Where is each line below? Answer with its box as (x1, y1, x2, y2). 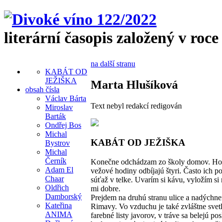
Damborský (45, 192, 82, 201)
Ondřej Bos (45, 120, 81, 129)
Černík (45, 156, 66, 165)
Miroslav (45, 103, 73, 111)
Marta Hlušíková (91, 78, 178, 91)
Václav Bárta (45, 94, 86, 103)
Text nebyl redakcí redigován (91, 101, 182, 110)
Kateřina (45, 201, 72, 210)
